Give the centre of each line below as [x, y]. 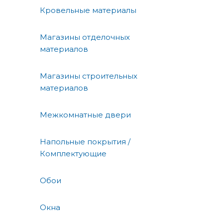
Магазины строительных [89, 76]
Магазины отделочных [85, 37]
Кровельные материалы [88, 10]
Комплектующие [73, 153]
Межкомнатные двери [85, 114]
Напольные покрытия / [85, 141]
